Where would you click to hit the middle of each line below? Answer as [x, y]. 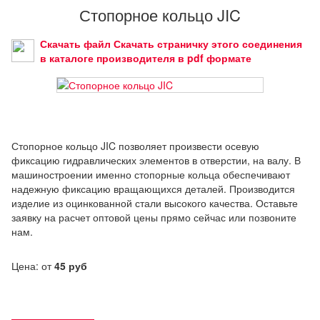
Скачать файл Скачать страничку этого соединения [171, 43]
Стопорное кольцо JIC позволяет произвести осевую [135, 145]
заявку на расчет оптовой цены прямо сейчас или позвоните [154, 217]
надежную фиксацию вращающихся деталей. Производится [153, 188]
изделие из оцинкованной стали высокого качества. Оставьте [155, 202]
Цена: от [33, 265]
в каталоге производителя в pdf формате [146, 57]
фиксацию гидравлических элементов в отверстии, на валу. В [156, 160]
